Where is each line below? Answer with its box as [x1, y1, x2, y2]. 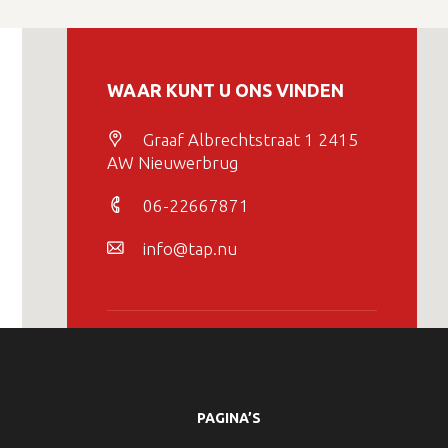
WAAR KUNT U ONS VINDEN [107, 79, 344, 100]
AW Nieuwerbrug [107, 152, 238, 172]
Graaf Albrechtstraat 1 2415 [143, 129, 358, 149]
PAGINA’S [197, 410, 261, 426]
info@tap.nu [143, 238, 237, 258]
